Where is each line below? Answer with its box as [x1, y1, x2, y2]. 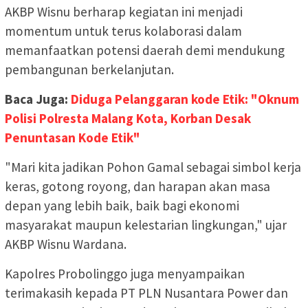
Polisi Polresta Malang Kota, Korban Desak [5, 109, 251, 126]
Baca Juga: [5, 90, 71, 107]
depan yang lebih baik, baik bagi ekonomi [5, 197, 239, 214]
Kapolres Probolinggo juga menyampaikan [5, 265, 245, 282]
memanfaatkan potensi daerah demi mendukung [5, 41, 285, 58]
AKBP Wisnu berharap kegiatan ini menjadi [5, 3, 243, 20]
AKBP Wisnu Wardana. [5, 235, 126, 252]
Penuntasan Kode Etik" [5, 129, 140, 146]
